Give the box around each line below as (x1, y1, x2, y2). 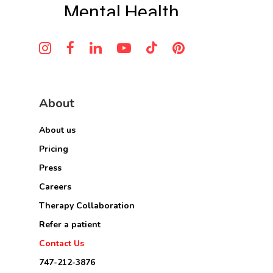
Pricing (39, 143, 68, 155)
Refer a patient (39, 219, 101, 231)
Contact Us (39, 238, 84, 250)
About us (39, 124, 76, 136)
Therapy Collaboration (39, 200, 135, 212)
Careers (39, 181, 71, 193)
